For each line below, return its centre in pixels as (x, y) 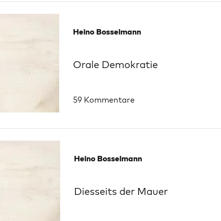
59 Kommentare (104, 100)
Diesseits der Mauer (121, 191)
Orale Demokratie (115, 64)
